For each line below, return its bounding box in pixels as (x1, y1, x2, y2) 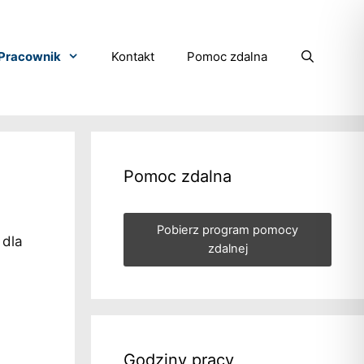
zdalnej (207, 240, 248, 256)
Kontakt (110, 49, 154, 64)
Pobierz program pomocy (157, 222, 298, 237)
